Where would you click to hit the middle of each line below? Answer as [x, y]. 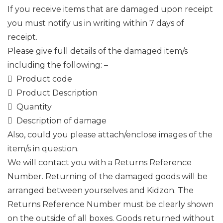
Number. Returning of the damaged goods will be [108, 176]
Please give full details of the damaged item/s [98, 51]
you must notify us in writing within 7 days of [96, 23]
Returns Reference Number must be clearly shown [111, 204]
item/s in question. [43, 149]
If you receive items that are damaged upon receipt [110, 9]
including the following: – [58, 65]
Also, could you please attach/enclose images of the [110, 135]
